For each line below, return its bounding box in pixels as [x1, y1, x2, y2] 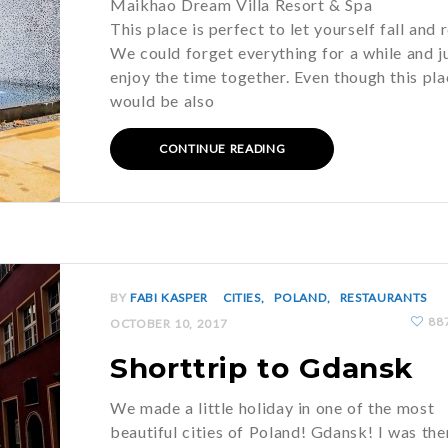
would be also [110, 91, 215, 110]
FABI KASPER [129, 290, 208, 305]
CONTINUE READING [159, 141, 286, 156]
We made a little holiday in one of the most [110, 398, 435, 417]
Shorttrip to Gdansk [110, 351, 414, 385]
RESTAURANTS [339, 290, 427, 305]
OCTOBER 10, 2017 [110, 316, 228, 331]
